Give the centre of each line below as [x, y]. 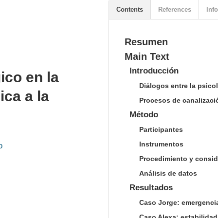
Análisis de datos [168, 173]
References [175, 9]
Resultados [151, 188]
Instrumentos [161, 144]
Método [144, 115]
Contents [130, 9]
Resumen [146, 42]
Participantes [161, 129]
